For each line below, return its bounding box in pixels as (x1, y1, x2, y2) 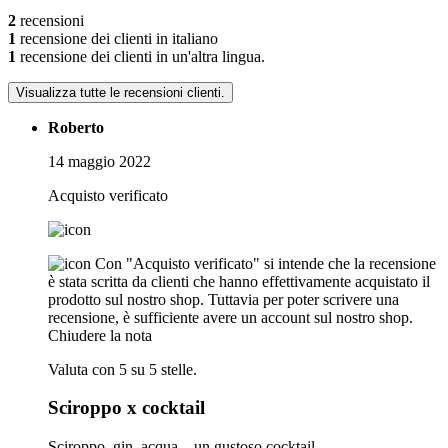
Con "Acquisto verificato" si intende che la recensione (95, 254, 436, 272)
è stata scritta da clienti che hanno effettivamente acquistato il (48, 272, 430, 290)
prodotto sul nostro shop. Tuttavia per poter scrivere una (48, 290, 399, 308)
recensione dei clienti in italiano (16, 29, 218, 47)
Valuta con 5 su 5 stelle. (48, 360, 197, 378)
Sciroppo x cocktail (48, 397, 205, 419)
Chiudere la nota (48, 326, 152, 344)
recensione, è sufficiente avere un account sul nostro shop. (48, 308, 413, 326)
